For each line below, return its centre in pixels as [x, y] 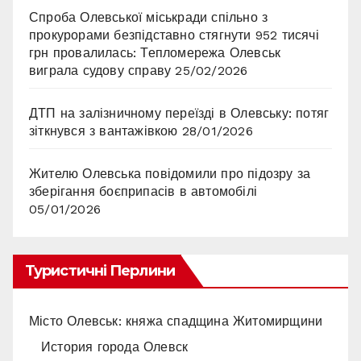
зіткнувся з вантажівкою [104, 131]
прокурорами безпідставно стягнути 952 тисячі [174, 35]
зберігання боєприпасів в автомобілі [143, 192]
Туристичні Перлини [100, 270]
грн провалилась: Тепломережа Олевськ [155, 53]
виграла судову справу [100, 71]
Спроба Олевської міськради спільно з [149, 18]
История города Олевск [115, 346]
